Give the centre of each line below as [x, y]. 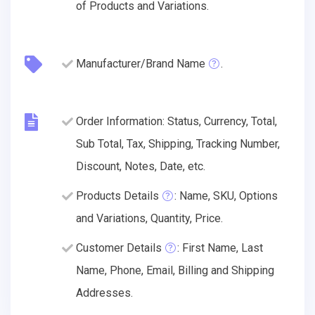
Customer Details [119, 247]
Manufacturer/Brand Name [141, 63]
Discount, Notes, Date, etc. [141, 166]
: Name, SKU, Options [226, 195]
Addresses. [104, 292]
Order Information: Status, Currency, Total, [176, 121]
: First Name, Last [220, 247]
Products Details [117, 195]
